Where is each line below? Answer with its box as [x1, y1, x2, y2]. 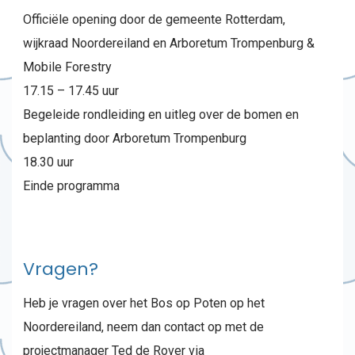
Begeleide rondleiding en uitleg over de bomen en [23, 107, 299, 122]
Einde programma [23, 178, 120, 193]
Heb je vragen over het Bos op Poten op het [23, 296, 265, 311]
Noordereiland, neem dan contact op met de [23, 319, 264, 334]
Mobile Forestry [23, 59, 112, 74]
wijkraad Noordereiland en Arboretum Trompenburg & [23, 36, 315, 51]
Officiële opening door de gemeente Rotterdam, [23, 12, 285, 27]
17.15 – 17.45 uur [23, 83, 119, 98]
